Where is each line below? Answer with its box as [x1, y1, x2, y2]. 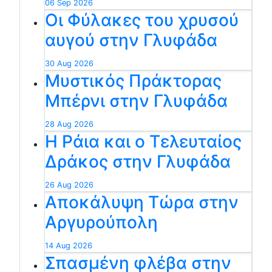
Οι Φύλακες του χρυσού [45, 9, 239, 30]
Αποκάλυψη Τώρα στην [45, 191, 239, 212]
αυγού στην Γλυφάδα [45, 29, 217, 50]
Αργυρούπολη [45, 211, 158, 233]
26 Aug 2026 [45, 180, 93, 189]
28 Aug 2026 [45, 119, 93, 129]
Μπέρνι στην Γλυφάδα [45, 90, 228, 111]
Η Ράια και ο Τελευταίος [45, 131, 242, 152]
